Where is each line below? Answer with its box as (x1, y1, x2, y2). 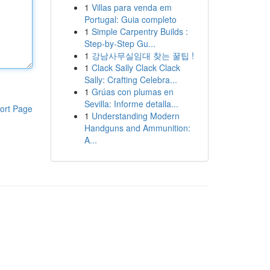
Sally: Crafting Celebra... (84, 74, 177, 86)
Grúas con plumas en (91, 86, 174, 98)
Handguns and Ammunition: (84, 122, 190, 134)
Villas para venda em (91, 1, 172, 13)
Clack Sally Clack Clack (91, 61, 180, 74)
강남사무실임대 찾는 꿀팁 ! (91, 49, 194, 61)
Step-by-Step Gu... (84, 37, 155, 49)
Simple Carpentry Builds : (91, 25, 188, 37)
